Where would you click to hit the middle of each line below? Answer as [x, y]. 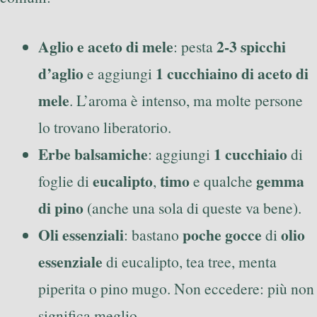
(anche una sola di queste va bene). [192, 208]
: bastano [153, 235]
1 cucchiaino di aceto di [232, 74]
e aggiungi [120, 74]
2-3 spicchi [251, 47]
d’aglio [61, 74]
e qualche [223, 181]
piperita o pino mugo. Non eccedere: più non [176, 289]
